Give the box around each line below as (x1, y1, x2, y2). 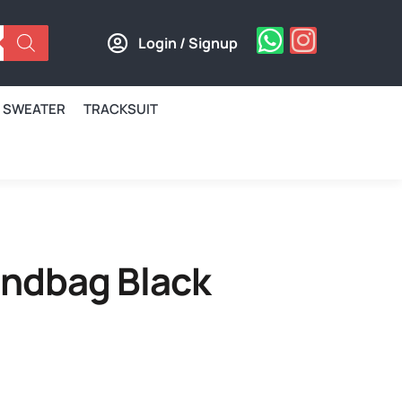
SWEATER (3, 100, 66, 118)
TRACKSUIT (83, 100, 159, 118)
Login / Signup (137, 33, 238, 53)
